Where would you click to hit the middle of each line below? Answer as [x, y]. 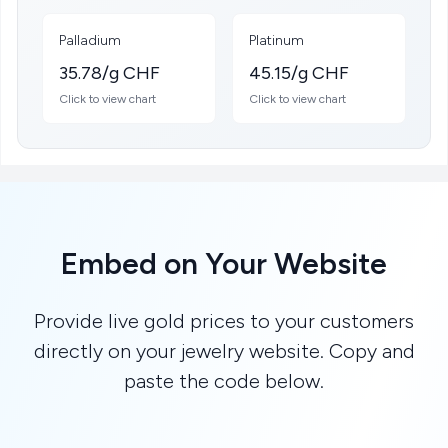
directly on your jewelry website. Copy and [224, 351]
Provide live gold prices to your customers [224, 321]
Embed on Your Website [224, 263]
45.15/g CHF [299, 73]
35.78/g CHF [109, 73]
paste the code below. [224, 381]
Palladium [90, 40]
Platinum [276, 40]
